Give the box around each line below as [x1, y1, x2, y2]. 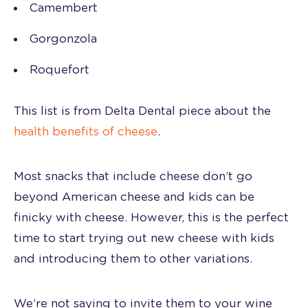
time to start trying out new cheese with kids [14, 232, 274, 244]
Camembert [30, 1, 98, 14]
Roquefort [30, 63, 89, 76]
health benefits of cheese [14, 125, 157, 137]
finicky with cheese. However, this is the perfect [14, 211, 289, 223]
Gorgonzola [30, 32, 97, 45]
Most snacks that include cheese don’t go [14, 170, 252, 182]
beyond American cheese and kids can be [14, 190, 254, 203]
